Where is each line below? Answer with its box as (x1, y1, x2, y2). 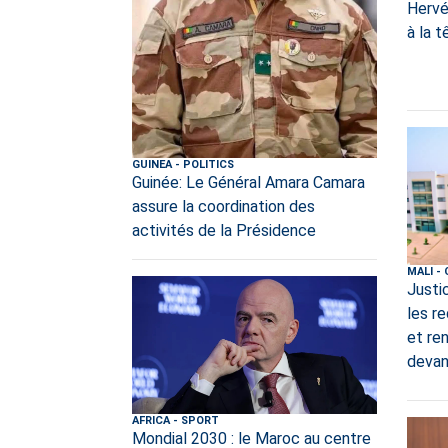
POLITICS (183, 158, 234, 172)
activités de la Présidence (132, 221, 316, 241)
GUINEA (132, 158, 172, 172)
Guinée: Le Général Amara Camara (132, 173, 365, 193)
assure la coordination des (132, 197, 315, 217)
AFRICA (132, 413, 170, 427)
